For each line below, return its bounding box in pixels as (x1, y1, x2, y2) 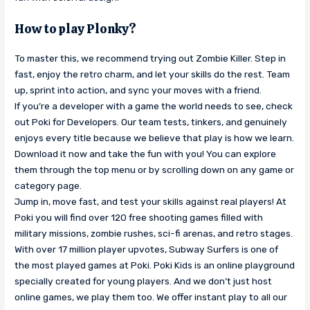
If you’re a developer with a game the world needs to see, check (15, 100, 293, 111)
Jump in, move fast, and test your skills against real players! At (15, 195, 287, 207)
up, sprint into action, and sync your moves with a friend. (15, 84, 262, 95)
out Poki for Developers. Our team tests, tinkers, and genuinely (15, 116, 288, 127)
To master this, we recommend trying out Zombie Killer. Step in (15, 52, 286, 64)
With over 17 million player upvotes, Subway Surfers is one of (15, 243, 279, 255)
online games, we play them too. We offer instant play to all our (15, 291, 288, 302)
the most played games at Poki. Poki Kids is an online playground (15, 259, 295, 271)
